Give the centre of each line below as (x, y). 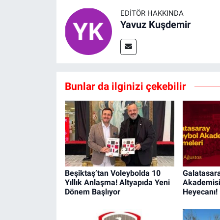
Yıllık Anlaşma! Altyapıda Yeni (117, 183)
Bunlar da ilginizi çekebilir (125, 86)
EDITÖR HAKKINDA (152, 13)
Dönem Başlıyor (92, 192)
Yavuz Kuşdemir (155, 24)
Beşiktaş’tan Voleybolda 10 (112, 173)
